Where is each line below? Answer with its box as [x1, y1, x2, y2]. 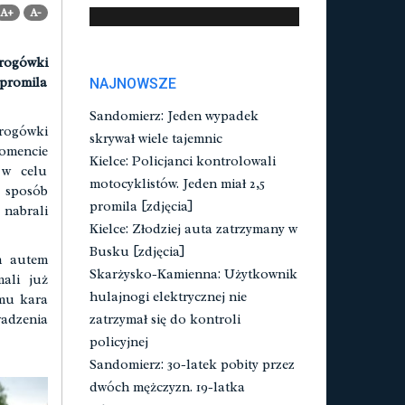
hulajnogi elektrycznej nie [89, 288, 247, 306]
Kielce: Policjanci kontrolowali [89, 153, 276, 170]
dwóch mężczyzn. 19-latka [89, 379, 245, 396]
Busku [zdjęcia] [89, 243, 184, 260]
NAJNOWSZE [89, 75, 176, 92]
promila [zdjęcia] [89, 198, 193, 215]
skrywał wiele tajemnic [89, 130, 222, 147]
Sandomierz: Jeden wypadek [89, 108, 259, 125]
